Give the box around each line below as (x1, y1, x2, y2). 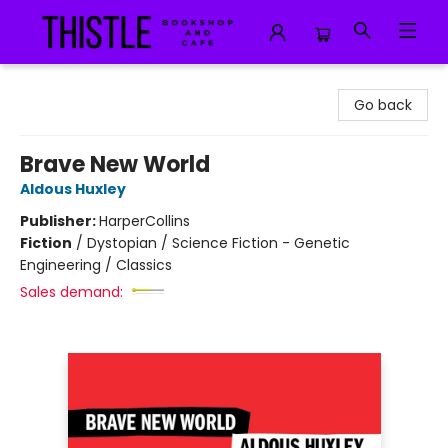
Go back (354, 95, 412, 115)
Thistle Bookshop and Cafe (15, 73, 202, 93)
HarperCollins (99, 211, 190, 231)
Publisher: (20, 211, 99, 231)
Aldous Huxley (20, 179, 126, 199)
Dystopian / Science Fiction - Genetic (87, 233, 350, 253)
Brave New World (20, 149, 210, 180)
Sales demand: (20, 282, 123, 302)
